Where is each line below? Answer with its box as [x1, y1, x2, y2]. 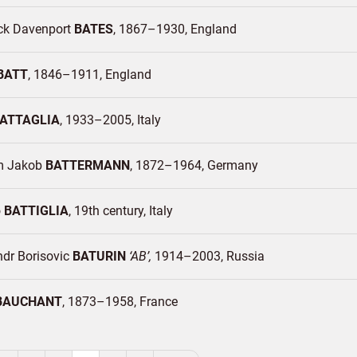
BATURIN [73, 249, 126, 264]
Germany [207, 158, 258, 173]
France [139, 294, 178, 309]
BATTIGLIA [4, 203, 69, 218]
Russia [226, 249, 265, 264]
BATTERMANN [45, 158, 130, 173]
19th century [74, 203, 143, 218]
